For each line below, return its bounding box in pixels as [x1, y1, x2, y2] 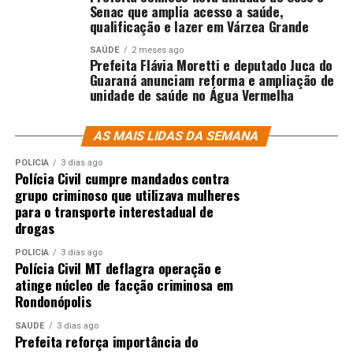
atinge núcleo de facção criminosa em [14, 273, 233, 295]
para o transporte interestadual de [14, 200, 214, 221]
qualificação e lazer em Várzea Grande [89, 15, 309, 36]
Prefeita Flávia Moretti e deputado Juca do [89, 54, 333, 75]
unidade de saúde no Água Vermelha [89, 84, 295, 105]
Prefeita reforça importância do [14, 330, 199, 351]
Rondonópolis [14, 290, 91, 311]
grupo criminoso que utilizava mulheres [14, 184, 240, 205]
